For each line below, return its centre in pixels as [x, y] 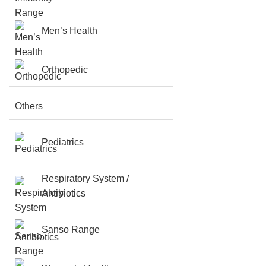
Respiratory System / [85, 179]
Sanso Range [71, 230]
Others [29, 106]
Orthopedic [65, 70]
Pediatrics [63, 142]
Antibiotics [64, 194]
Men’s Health [69, 31]
